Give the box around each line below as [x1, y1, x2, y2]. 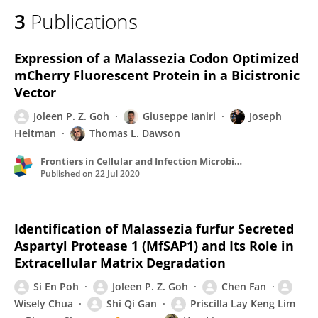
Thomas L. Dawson [89, 126, 180, 140]
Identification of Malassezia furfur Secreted [14, 220, 294, 237]
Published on [40, 168, 95, 180]
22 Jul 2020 [95, 168, 140, 180]
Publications [31, 8, 138, 35]
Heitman [14, 126, 56, 140]
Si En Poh [33, 280, 79, 293]
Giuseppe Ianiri [143, 109, 216, 123]
